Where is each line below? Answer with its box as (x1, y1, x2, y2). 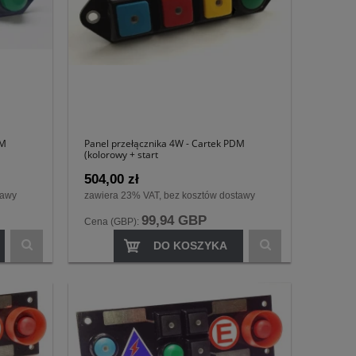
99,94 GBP (141, 212, 207, 228)
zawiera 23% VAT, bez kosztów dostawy (84, 189, 255, 201)
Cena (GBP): (84, 215, 141, 227)
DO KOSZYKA (153, 238, 227, 252)
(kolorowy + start (84, 147, 158, 161)
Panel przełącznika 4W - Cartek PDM (84, 136, 245, 150)
